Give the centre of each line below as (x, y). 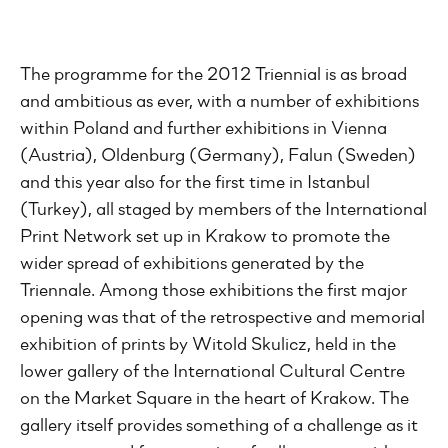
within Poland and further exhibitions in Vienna (203, 129)
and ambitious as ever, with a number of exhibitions (219, 102)
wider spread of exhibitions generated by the (192, 264)
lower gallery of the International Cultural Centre (212, 372)
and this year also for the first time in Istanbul (195, 183)
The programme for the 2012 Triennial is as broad (213, 75)
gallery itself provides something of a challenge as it (219, 426)
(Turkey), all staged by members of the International (223, 210)
